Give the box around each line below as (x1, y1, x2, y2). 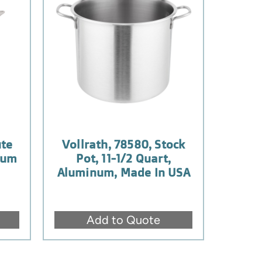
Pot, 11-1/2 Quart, (76, 150, 171, 166)
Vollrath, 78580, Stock (61, 136, 185, 151)
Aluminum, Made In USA (57, 164, 190, 180)
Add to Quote (87, 212, 161, 227)
